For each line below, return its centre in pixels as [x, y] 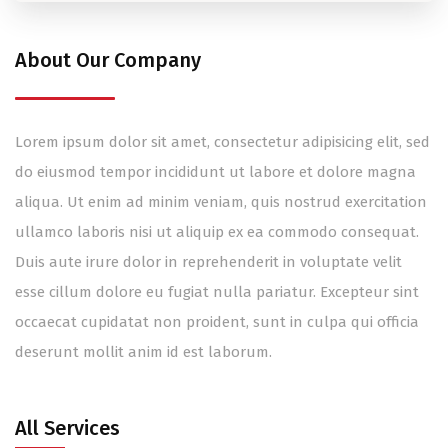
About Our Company [108, 59]
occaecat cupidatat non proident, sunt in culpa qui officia [217, 321]
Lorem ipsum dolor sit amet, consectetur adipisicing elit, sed [222, 141]
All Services [67, 427]
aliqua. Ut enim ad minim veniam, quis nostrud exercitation [221, 201]
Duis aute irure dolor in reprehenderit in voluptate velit [208, 261]
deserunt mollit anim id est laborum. [143, 351]
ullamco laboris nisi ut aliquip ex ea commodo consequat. [217, 231]
